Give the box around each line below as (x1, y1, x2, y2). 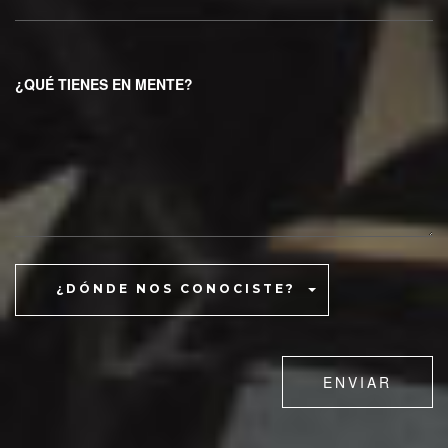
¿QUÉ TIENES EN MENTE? (15, 74, 193, 95)
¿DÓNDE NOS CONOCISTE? (56, 281, 296, 297)
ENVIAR (323, 372, 392, 393)
